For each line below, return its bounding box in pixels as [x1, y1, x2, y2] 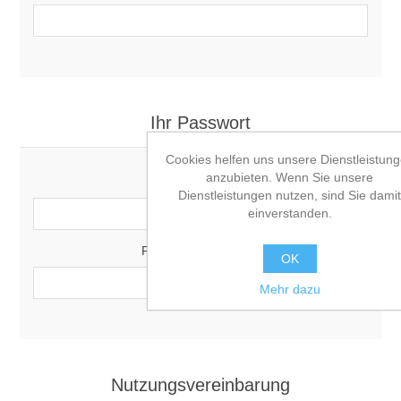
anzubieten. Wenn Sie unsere [206, 169, 373, 184]
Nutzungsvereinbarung [111, 375, 290, 395]
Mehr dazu [259, 281, 320, 296]
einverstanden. [247, 205, 332, 220]
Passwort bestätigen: [141, 243, 260, 258]
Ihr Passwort [150, 113, 251, 132]
